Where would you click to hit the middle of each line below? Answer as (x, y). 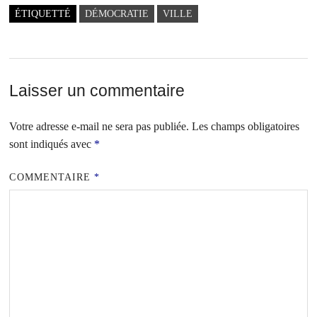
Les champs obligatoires (246, 126)
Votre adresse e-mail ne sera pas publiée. (99, 126)
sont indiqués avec (52, 144)
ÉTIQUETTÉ (43, 13)
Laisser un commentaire (97, 90)
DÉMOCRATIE (117, 13)
